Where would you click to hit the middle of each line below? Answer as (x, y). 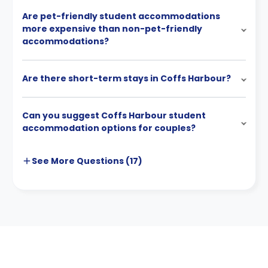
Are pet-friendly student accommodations (121, 16)
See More (53, 161)
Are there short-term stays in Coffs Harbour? (127, 78)
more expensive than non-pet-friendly (112, 29)
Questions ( (102, 161)
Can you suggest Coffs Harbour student (114, 115)
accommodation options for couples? (109, 128)
